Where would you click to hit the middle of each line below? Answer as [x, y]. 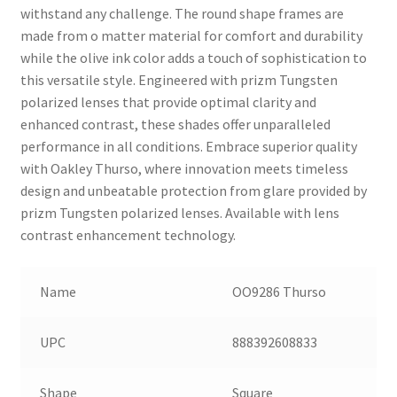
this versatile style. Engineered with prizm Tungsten [179, 79]
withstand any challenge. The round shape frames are [182, 13]
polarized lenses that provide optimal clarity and [168, 101]
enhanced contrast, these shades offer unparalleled [175, 124]
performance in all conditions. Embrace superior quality [188, 146]
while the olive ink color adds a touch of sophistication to [193, 57]
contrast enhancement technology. [128, 234]
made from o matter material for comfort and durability [191, 35]
